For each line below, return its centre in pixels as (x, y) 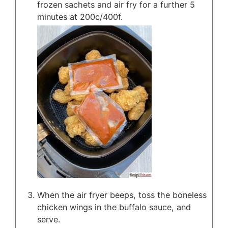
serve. (49, 219)
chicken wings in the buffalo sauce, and (114, 207)
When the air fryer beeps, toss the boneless (122, 195)
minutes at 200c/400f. (80, 17)
